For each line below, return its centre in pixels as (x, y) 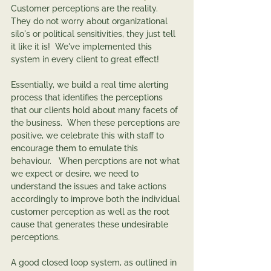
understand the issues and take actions (90, 186)
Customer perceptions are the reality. (88, 8)
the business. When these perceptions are (96, 123)
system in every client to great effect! (87, 59)
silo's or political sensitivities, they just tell (94, 34)
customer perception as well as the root (91, 212)
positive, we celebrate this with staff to (89, 135)
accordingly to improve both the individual (96, 199)
